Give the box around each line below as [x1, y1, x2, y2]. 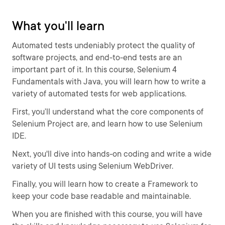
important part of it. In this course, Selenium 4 [12, 65, 177, 74]
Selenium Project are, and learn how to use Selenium [12, 119, 202, 129]
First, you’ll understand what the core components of [12, 107, 203, 117]
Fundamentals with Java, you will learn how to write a [12, 77, 206, 86]
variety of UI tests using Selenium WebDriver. [12, 161, 173, 171]
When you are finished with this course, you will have [12, 209, 202, 219]
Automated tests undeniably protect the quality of [12, 41, 195, 50]
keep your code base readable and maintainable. [12, 191, 191, 201]
